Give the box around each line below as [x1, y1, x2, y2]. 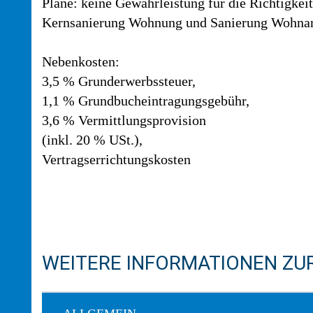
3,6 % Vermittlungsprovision [42, 112, 206, 128]
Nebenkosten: [42, 54, 119, 69]
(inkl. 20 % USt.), [42, 132, 143, 147]
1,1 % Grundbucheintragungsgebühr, [42, 93, 249, 108]
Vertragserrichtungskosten [42, 152, 191, 167]
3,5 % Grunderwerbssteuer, [42, 73, 196, 89]
